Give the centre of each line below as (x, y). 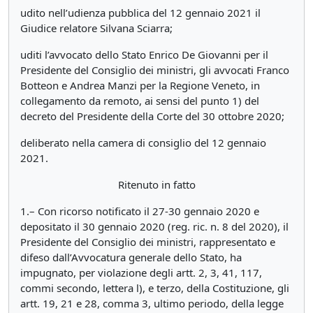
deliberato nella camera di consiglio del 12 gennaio (143, 143)
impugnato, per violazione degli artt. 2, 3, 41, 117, (141, 272)
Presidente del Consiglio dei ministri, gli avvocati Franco (155, 70)
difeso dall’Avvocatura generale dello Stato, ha (131, 257)
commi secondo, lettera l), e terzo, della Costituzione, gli (155, 288)
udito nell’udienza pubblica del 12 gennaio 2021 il (140, 13)
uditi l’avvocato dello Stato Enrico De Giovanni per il (144, 54)
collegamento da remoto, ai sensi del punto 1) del (140, 101)
